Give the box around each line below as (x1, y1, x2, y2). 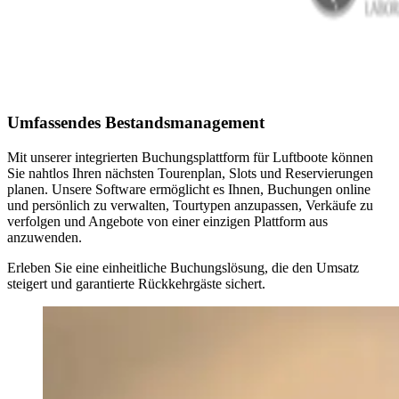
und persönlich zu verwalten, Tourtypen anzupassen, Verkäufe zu (7, 197, 373, 213)
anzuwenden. (7, 229, 82, 245)
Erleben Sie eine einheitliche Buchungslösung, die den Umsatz (7, 259, 359, 275)
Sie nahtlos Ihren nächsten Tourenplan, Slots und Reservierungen (7, 165, 373, 181)
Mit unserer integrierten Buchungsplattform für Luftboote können (7, 149, 373, 165)
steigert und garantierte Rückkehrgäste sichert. (7, 275, 265, 291)
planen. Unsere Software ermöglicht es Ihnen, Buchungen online (7, 181, 370, 197)
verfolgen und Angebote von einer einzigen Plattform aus (7, 213, 328, 229)
